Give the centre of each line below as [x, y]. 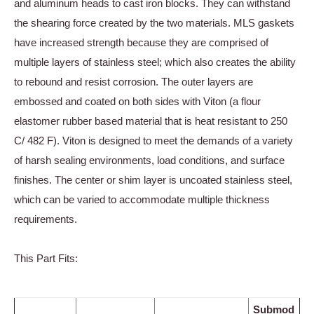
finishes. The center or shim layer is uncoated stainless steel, [153, 180]
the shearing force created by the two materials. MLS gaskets [154, 23]
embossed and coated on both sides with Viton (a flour [137, 102]
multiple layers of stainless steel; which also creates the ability [155, 62]
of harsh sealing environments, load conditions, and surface [149, 161]
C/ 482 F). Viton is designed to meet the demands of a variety [153, 141]
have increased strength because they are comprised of [141, 43]
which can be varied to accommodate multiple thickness [142, 200]
